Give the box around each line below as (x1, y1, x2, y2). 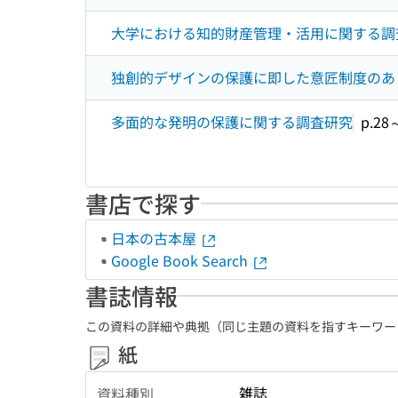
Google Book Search (111, 250, 251, 271)
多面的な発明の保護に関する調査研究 (111, 111, 353, 132)
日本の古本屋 (111, 227, 200, 249)
